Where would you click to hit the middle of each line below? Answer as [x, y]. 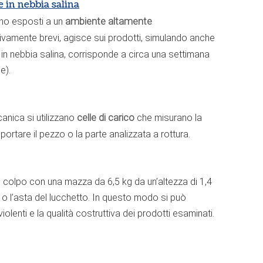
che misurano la [168, 117]
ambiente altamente [109, 21]
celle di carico [106, 117]
